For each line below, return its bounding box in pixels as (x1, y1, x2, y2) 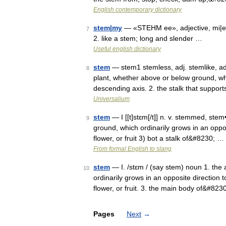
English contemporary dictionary (93, 6, 182, 13)
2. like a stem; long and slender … (93, 34, 202, 42)
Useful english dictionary (93, 45, 161, 52)
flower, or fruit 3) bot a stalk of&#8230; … (93, 134, 224, 142)
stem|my (93, 24, 122, 32)
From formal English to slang (93, 145, 172, 152)
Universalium (93, 95, 130, 102)
